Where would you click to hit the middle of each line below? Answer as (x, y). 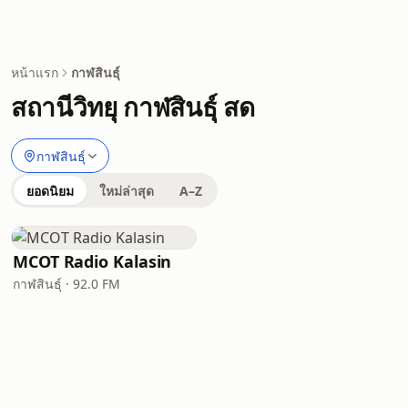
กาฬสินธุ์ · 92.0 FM (66, 284)
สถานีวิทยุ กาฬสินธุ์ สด (133, 107)
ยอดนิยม (50, 191)
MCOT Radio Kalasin (92, 261)
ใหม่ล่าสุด (127, 191)
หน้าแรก (35, 72)
